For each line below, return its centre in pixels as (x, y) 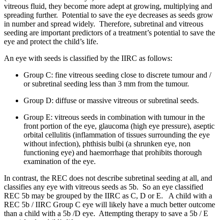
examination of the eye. (60, 161)
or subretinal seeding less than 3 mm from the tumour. (106, 83)
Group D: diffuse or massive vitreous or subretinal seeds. (111, 100)
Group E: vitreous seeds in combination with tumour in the (114, 117)
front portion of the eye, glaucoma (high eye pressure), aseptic (119, 126)
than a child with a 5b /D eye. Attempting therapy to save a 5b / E (106, 213)
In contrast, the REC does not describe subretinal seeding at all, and (108, 178)
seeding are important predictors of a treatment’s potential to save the (110, 32)
